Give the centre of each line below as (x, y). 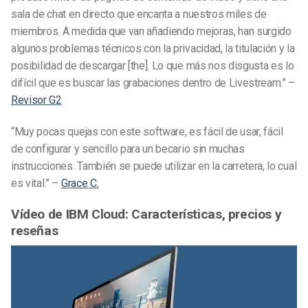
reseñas (35, 230)
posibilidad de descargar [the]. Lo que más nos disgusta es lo (153, 65)
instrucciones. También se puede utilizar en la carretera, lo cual (154, 166)
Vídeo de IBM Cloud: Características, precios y (146, 214)
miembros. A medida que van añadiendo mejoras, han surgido (151, 31)
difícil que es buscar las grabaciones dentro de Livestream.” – (153, 82)
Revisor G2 (36, 100)
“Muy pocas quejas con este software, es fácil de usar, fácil (147, 131)
